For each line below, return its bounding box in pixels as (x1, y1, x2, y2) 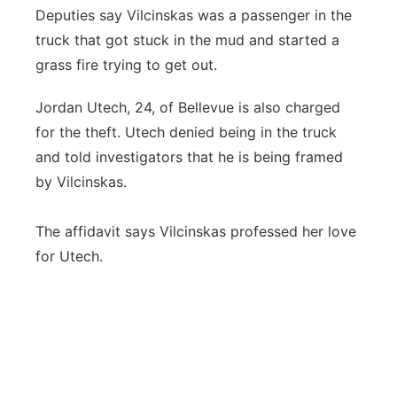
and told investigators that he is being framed (35, 148, 343, 166)
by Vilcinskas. (35, 173, 127, 191)
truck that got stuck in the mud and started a (35, 31, 339, 49)
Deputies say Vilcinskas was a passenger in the (35, 6, 352, 24)
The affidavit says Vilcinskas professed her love (35, 222, 356, 240)
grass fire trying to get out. (35, 56, 217, 74)
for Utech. (35, 247, 107, 265)
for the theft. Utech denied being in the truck (35, 123, 337, 141)
